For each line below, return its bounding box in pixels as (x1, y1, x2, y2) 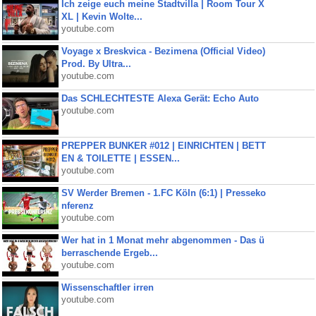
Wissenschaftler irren (61, 282, 154, 293)
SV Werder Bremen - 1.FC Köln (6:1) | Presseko (61, 188, 266, 198)
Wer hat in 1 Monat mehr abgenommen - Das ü (61, 235, 265, 245)
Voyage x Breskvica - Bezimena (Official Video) (61, 46, 265, 56)
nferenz (61, 200, 94, 211)
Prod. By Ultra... (61, 59, 131, 69)
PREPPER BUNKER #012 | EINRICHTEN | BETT (61, 140, 266, 151)
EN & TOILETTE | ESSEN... (61, 153, 180, 164)
